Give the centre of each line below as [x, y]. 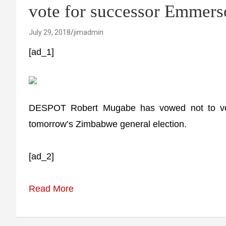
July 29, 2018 [50, 32]
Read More [51, 189]
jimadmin [89, 32]
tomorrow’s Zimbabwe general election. [108, 124]
